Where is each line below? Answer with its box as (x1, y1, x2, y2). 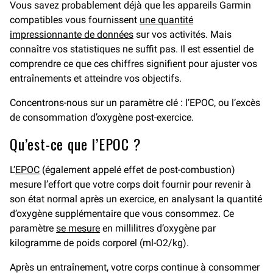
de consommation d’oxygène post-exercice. (10, 112, 194, 123)
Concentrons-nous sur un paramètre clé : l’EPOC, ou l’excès (10, 97, 260, 108)
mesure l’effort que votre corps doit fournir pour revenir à (10, 179, 251, 190)
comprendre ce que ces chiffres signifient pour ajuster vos (10, 58, 257, 69)
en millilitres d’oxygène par (100, 222, 216, 234)
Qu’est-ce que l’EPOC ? (10, 133, 141, 155)
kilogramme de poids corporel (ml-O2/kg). (10, 237, 189, 249)
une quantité (140, 14, 193, 26)
